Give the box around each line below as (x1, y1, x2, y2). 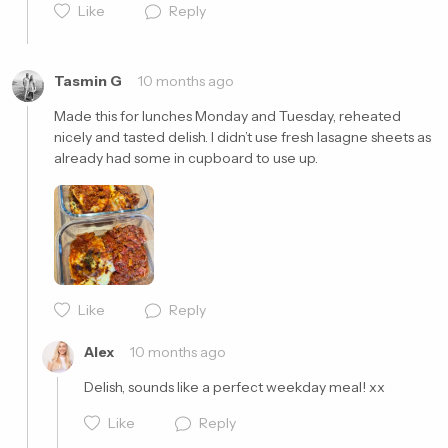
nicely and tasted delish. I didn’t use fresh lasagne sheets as (54, 128, 431, 146)
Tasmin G (54, 72, 122, 90)
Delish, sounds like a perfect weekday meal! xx (84, 378, 385, 396)
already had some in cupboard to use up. (54, 149, 318, 167)
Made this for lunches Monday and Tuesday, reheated (54, 107, 401, 125)
